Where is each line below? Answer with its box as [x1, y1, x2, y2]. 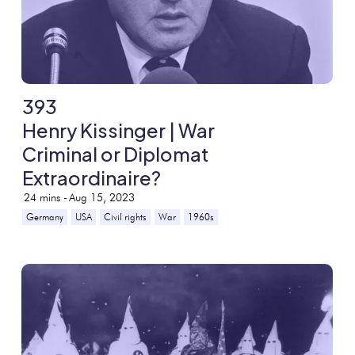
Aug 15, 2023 [69, 190, 136, 204]
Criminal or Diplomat [22, 141, 209, 166]
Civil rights [104, 210, 147, 223]
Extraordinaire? [22, 165, 162, 189]
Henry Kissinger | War [22, 117, 216, 142]
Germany [26, 210, 64, 223]
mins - [40, 190, 68, 204]
